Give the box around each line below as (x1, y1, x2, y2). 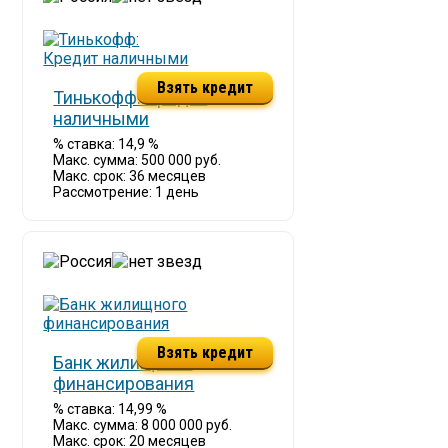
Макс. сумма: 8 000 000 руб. (53, 417, 233, 433)
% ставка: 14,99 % (53, 401, 168, 417)
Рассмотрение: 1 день (53, 184, 200, 200)
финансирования (53, 373, 195, 394)
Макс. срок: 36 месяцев (53, 168, 207, 184)
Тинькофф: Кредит (53, 87, 208, 108)
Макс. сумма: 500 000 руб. (53, 152, 222, 168)
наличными (53, 108, 150, 129)
